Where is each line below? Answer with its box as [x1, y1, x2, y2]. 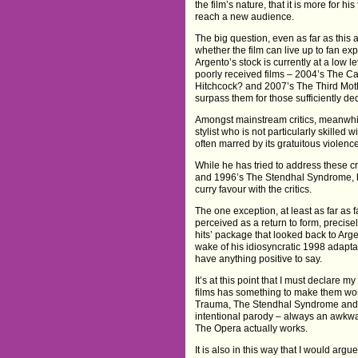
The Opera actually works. [195, 322, 308, 334]
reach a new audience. [195, 10, 295, 22]
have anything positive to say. [195, 253, 323, 265]
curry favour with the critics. [195, 183, 312, 195]
